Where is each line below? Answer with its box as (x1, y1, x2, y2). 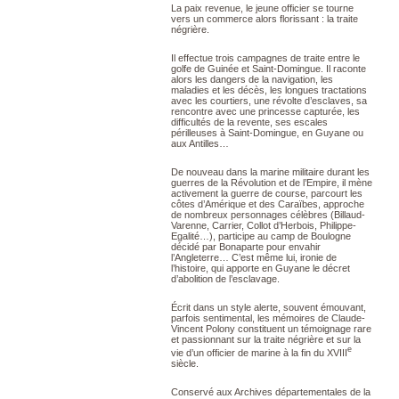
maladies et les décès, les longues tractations (171, 85, 367, 95)
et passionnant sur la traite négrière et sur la (171, 334, 361, 345)
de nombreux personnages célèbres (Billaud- (171, 209, 365, 220)
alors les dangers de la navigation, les (171, 74, 333, 85)
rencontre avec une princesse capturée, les (171, 106, 360, 117)
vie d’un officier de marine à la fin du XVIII (171, 346, 347, 358)
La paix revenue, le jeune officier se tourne (171, 3, 354, 13)
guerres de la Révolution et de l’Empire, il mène (171, 177, 372, 188)
